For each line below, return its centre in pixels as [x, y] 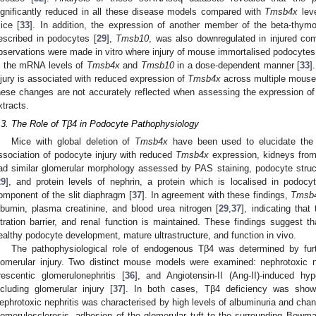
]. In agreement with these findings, [216, 195]
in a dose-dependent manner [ [237, 65]
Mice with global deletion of [73, 142]
